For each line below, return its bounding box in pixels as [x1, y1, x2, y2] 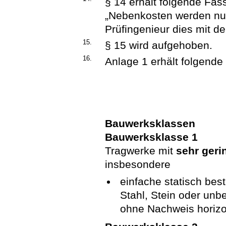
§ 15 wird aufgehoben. [105, 39, 213, 51]
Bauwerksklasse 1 [105, 131, 198, 143]
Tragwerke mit [105, 144, 177, 156]
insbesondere [105, 158, 171, 170]
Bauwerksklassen [105, 117, 196, 129]
